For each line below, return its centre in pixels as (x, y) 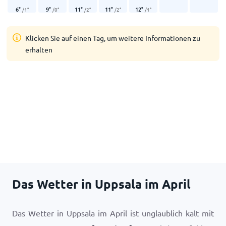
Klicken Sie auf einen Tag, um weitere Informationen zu (113, 38)
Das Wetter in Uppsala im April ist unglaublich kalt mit (113, 213)
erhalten (39, 49)
